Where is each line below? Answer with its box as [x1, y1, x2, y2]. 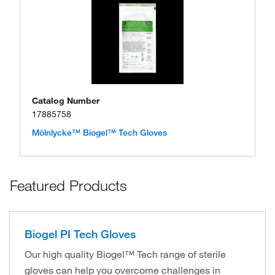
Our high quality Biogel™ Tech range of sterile [25, 247, 226, 260]
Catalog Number [32, 95, 99, 106]
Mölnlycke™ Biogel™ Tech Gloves [32, 126, 167, 138]
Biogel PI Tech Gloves [25, 227, 136, 241]
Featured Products [10, 176, 127, 195]
